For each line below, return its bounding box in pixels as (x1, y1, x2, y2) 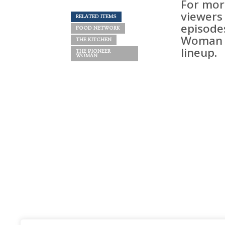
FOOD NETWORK (75, 25, 120, 32)
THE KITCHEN (75, 37, 111, 43)
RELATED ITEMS (75, 14, 117, 20)
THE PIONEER (75, 48, 110, 55)
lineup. (181, 45, 218, 61)
